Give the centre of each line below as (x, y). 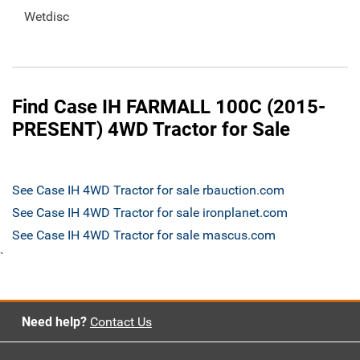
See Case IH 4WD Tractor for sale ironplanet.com (150, 213)
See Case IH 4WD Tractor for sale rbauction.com (148, 190)
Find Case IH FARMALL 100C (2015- (169, 107)
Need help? (54, 322)
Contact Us (121, 322)
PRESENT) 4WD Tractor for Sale (151, 130)
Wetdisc (47, 17)
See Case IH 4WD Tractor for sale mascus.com (144, 235)
